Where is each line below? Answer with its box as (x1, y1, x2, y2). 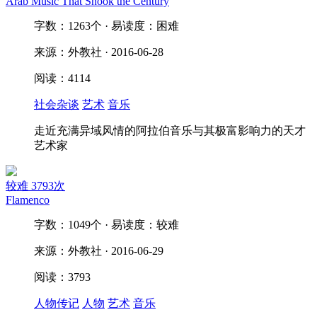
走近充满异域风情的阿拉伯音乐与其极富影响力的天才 (34, 125, 306, 137)
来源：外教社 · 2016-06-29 (34, 245, 163, 257)
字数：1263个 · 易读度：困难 (34, 20, 179, 32)
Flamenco (6, 194, 50, 206)
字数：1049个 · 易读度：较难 (34, 219, 179, 231)
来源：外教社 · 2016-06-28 (34, 46, 163, 58)
